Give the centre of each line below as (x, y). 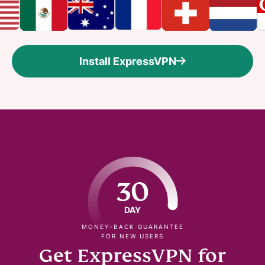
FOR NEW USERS (132, 236)
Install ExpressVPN (128, 61)
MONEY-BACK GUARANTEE (132, 226)
